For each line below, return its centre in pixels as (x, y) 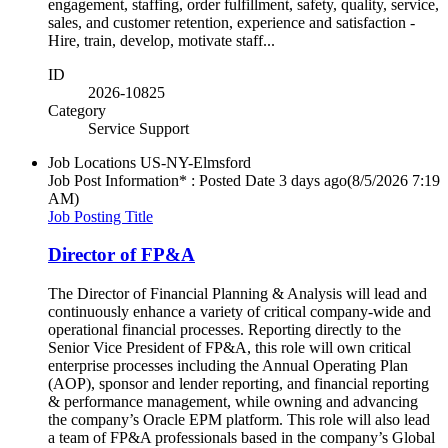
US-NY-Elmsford (195, 162)
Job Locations (92, 162)
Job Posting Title (100, 216)
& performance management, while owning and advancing (233, 402)
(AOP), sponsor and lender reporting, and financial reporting (238, 384)
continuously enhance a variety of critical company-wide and (239, 312)
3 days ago (313, 180)
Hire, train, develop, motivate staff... (161, 40)
